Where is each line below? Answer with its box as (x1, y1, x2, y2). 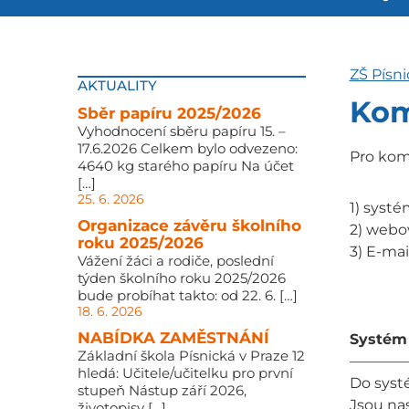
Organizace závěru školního (77, 216, 301, 235)
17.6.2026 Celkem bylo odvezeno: (77, 140, 298, 157)
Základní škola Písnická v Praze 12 (77, 347, 305, 364)
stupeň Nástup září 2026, (77, 382, 246, 399)
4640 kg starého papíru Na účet (77, 157, 294, 174)
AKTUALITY (77, 77, 157, 94)
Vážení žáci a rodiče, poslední (77, 252, 274, 269)
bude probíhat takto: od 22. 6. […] (77, 287, 298, 304)
